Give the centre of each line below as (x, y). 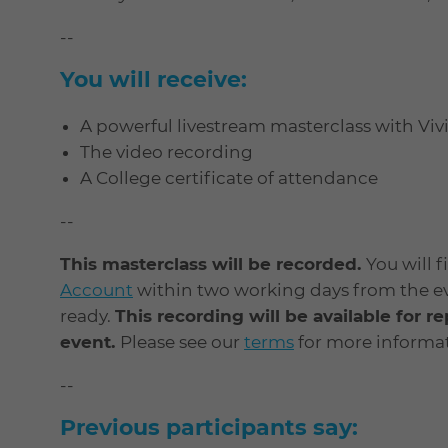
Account (96, 290)
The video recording (166, 152)
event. (90, 342)
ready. (87, 316)
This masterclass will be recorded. (213, 264)
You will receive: (153, 80)
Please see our (182, 342)
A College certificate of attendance (229, 178)
